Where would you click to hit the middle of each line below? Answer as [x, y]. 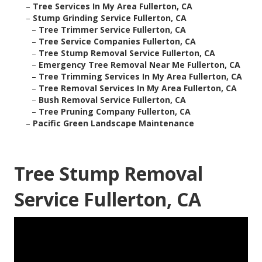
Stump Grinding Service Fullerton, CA [110, 18]
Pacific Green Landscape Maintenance [113, 123]
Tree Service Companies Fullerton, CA [117, 42]
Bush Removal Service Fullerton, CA [112, 100]
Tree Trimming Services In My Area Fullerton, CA [140, 77]
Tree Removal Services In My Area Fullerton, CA [138, 88]
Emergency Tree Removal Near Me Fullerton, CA [139, 65]
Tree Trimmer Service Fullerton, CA [112, 30]
